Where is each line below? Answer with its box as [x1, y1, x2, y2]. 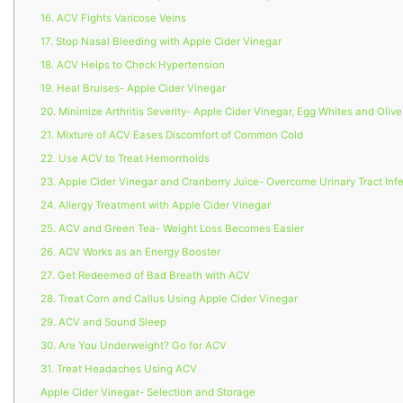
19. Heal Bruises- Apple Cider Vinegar [40, 82, 227, 95]
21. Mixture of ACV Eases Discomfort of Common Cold [40, 129, 304, 142]
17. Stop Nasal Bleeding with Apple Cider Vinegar [40, 35, 282, 49]
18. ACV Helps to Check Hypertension [40, 58, 226, 72]
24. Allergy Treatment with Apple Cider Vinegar [40, 199, 272, 212]
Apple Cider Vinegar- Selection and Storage [40, 386, 256, 399]
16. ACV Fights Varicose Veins [40, 12, 187, 25]
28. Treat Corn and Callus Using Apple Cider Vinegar [40, 292, 299, 306]
